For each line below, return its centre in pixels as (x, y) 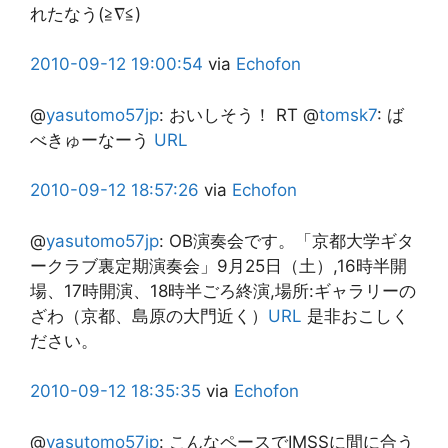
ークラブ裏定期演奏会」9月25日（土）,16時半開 (218, 265)
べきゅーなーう (92, 139)
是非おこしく (355, 315)
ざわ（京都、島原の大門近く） (149, 315)
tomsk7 (348, 114)
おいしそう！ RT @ (244, 114)
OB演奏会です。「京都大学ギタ (291, 240)
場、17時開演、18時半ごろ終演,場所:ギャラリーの (223, 290)
